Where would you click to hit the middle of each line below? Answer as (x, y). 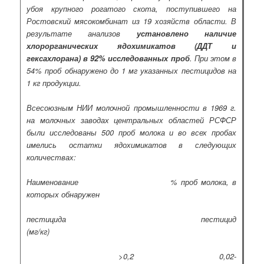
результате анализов (82, 33)
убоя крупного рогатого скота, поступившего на (131, 8)
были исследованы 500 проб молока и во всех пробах (131, 132)
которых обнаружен (63, 194)
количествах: (52, 157)
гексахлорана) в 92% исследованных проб (108, 58)
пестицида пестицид (131, 219)
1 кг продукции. (54, 82)
